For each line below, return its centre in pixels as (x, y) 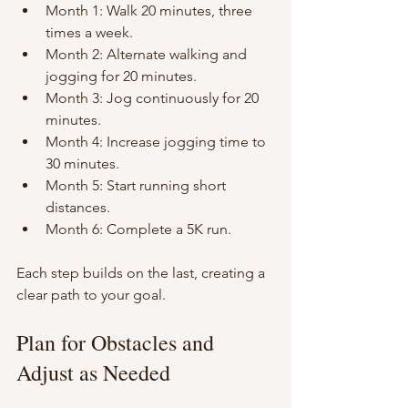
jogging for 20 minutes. (121, 76)
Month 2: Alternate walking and (148, 55)
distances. (78, 208)
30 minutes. (82, 164)
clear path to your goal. (91, 295)
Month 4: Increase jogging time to (158, 142)
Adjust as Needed (93, 373)
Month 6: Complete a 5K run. (138, 229)
